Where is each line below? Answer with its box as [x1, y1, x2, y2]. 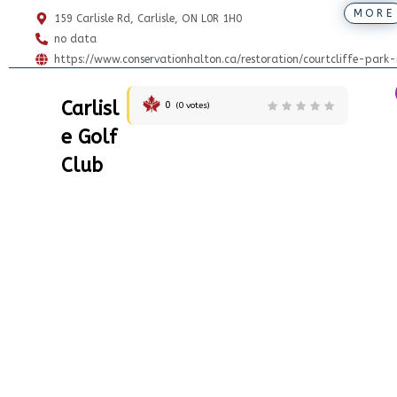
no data [54, 33, 97, 46]
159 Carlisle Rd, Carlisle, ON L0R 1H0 [54, 12, 242, 26]
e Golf [60, 126, 117, 150]
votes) [183, 100, 210, 112]
